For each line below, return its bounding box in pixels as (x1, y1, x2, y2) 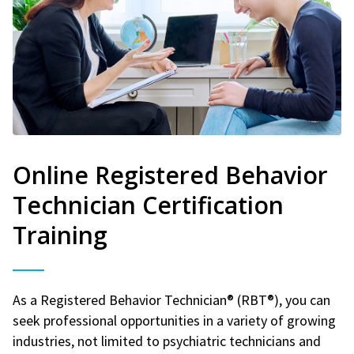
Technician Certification (13, 188, 284, 221)
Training (13, 218, 107, 251)
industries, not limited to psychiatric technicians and (13, 331, 321, 350)
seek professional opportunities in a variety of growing (13, 311, 336, 330)
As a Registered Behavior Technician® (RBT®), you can (13, 290, 330, 309)
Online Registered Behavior (13, 158, 328, 191)
